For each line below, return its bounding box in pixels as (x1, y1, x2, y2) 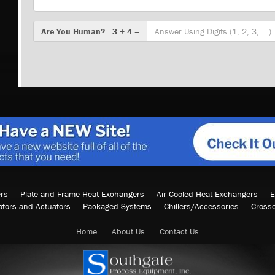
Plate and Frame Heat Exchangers (20, 188, 144, 199)
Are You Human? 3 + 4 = (41, 26, 139, 37)
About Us (112, 226, 145, 237)
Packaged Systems (83, 201, 152, 212)
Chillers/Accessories (164, 201, 239, 212)
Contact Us (160, 226, 199, 237)
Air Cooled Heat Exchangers (157, 188, 258, 199)
